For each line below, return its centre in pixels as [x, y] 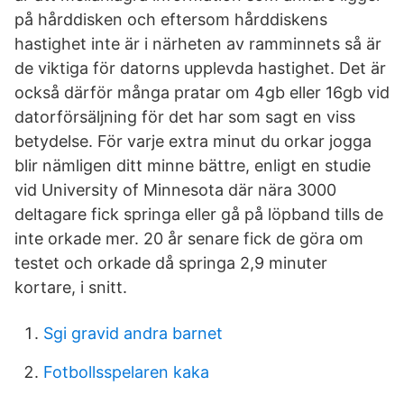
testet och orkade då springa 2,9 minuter [171, 263]
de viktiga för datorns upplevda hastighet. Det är [200, 68]
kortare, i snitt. [71, 287]
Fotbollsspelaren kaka [126, 372]
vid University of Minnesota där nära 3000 [175, 190]
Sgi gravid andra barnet [133, 333]
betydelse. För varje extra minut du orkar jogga [193, 141]
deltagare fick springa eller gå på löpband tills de [199, 214]
